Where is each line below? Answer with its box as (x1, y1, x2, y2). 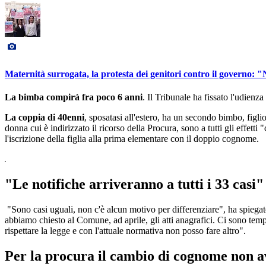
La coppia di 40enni (5, 112, 84, 122)
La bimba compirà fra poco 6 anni (5, 91, 142, 102)
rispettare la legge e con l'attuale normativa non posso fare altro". (5, 225, 246, 236)
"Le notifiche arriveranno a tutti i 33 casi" (5, 176, 264, 192)
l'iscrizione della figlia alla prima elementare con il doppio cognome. (5, 133, 259, 144)
